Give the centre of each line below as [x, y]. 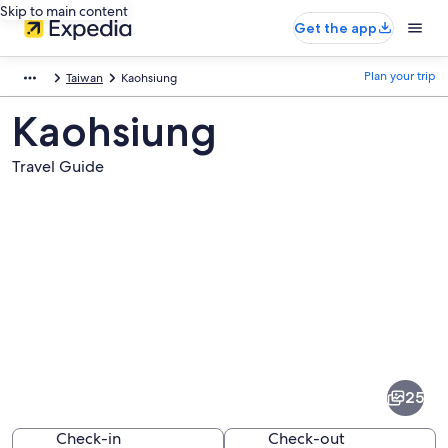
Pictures [56, 321]
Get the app [335, 28]
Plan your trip [400, 76]
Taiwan [84, 78]
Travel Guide [58, 166]
